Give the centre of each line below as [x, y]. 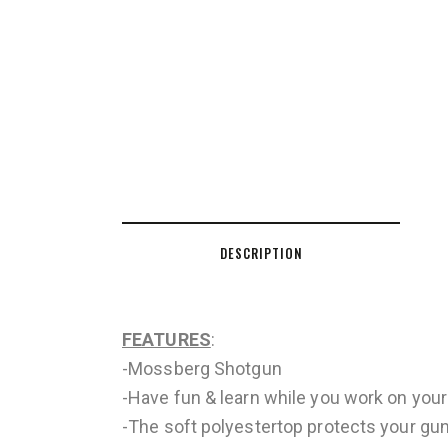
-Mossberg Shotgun [202, 368]
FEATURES [166, 339]
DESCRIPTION [261, 252]
